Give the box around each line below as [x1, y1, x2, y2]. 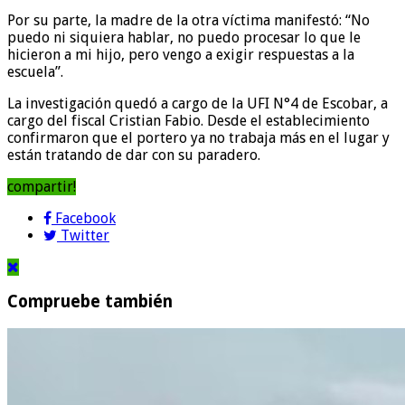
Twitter [61, 226, 109, 244]
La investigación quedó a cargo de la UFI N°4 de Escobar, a [7, 94, 388, 112]
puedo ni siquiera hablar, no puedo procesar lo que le [7, 28, 361, 46]
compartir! [7, 177, 76, 195]
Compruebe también [7, 292, 173, 312]
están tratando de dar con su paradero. [7, 146, 260, 164]
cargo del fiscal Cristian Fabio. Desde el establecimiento [7, 111, 370, 129]
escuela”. [7, 62, 63, 80]
